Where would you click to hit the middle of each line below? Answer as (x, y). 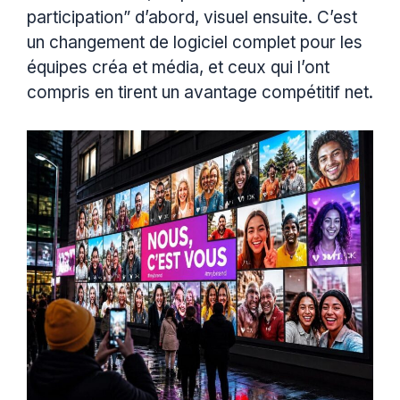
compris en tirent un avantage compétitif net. (200, 92)
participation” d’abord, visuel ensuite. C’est (192, 17)
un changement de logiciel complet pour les (195, 42)
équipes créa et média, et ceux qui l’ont (178, 67)
